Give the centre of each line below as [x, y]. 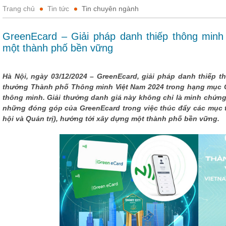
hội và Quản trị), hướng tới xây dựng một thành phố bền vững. [113, 119]
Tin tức [58, 9]
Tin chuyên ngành [110, 9]
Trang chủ [19, 9]
